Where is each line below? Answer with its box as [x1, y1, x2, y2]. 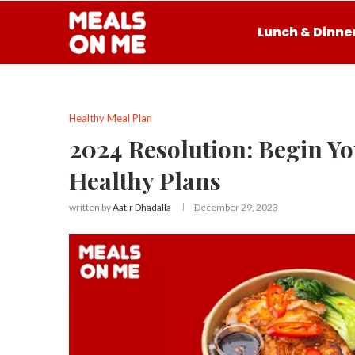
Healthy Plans [69, 165, 221, 197]
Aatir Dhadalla [113, 201, 171, 213]
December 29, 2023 [194, 201, 278, 213]
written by [69, 201, 113, 213]
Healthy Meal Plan [69, 112, 152, 124]
